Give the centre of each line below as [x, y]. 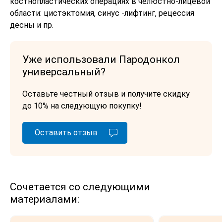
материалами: [45, 199]
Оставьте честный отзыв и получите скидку [106, 94]
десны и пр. [32, 25]
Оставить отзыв [66, 132]
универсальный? [64, 72]
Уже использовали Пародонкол [101, 59]
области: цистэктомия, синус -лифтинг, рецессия [102, 13]
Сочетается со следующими [80, 187]
